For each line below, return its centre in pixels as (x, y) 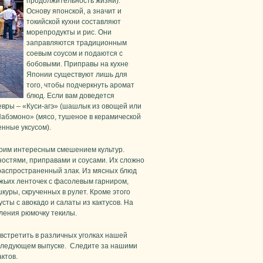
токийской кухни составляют (74, 22)
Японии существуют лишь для (77, 75)
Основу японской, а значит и (74, 11)
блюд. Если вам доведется (70, 96)
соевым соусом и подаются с (75, 54)
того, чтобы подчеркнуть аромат (80, 85)
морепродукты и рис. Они (69, 33)
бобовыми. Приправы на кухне (77, 64)
